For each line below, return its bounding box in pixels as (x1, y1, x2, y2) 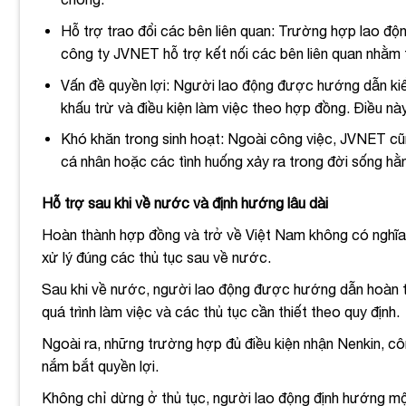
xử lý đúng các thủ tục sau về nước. (42, 248, 275, 266)
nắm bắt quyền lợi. (42, 357, 162, 374)
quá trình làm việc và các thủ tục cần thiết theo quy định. (42, 303, 403, 320)
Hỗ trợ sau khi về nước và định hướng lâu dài (42, 194, 328, 211)
